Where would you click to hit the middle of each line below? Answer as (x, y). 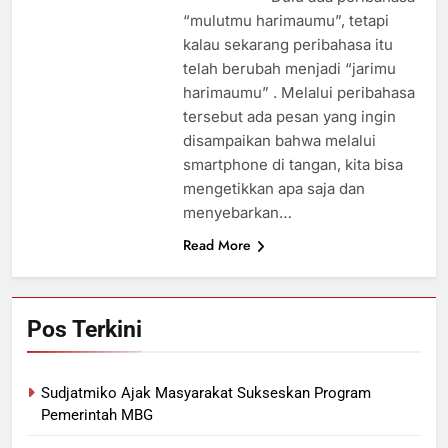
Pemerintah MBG (97, 415)
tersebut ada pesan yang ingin (289, 117)
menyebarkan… (237, 213)
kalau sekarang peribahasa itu (287, 45)
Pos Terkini (84, 329)
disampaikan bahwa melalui (279, 141)
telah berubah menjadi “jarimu (289, 69)
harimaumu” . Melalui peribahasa (298, 93)
